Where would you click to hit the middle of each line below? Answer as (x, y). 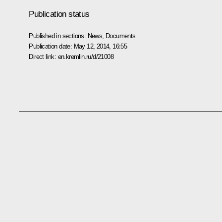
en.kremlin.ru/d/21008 (85, 56)
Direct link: (43, 56)
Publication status (59, 14)
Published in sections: (58, 36)
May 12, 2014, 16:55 (100, 46)
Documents (121, 36)
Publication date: (51, 46)
